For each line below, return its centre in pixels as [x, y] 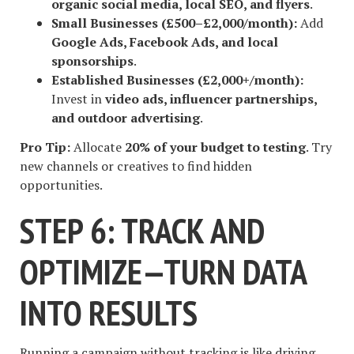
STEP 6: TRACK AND [142, 230]
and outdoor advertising [126, 118]
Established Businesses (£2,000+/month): [177, 80]
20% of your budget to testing [215, 147]
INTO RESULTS [109, 312]
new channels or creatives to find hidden [136, 166]
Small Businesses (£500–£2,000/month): [174, 23]
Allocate [98, 147]
